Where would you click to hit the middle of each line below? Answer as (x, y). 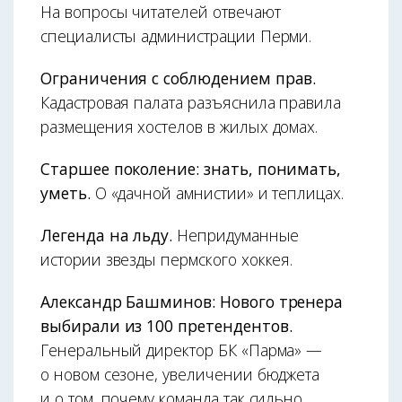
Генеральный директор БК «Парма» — (182, 350)
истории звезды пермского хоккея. (167, 260)
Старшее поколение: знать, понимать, (191, 169)
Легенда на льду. (107, 236)
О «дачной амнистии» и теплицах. (219, 193)
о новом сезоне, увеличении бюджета (180, 375)
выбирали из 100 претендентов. (166, 326)
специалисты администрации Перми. (176, 36)
